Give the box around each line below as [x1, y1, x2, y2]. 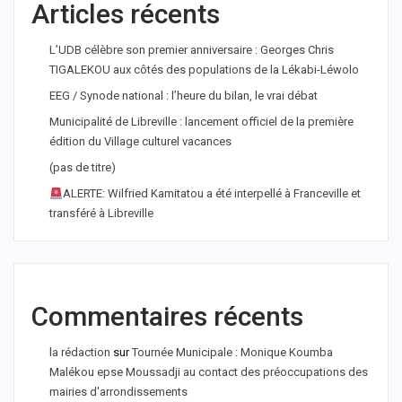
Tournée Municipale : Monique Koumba [132, 345, 333, 360]
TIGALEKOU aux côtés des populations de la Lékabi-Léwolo [49, 63, 359, 77]
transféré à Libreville [49, 206, 153, 221]
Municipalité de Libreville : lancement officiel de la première [49, 115, 354, 129]
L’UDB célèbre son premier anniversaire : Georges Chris [49, 43, 334, 57]
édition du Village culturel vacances [49, 135, 232, 149]
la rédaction [49, 345, 110, 360]
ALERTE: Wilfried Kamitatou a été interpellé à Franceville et [62, 187, 361, 201]
